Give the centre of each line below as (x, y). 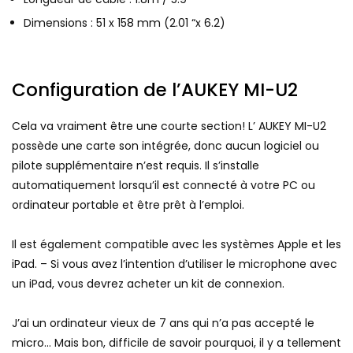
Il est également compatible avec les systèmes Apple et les (176, 244)
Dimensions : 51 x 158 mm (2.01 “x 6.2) (124, 22)
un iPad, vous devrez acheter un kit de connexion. (148, 283)
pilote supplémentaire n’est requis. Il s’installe (136, 165)
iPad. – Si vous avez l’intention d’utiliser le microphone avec (175, 264)
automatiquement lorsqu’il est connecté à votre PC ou (163, 185)
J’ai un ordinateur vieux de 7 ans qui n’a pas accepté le (163, 323)
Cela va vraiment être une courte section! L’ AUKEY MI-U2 (169, 126)
